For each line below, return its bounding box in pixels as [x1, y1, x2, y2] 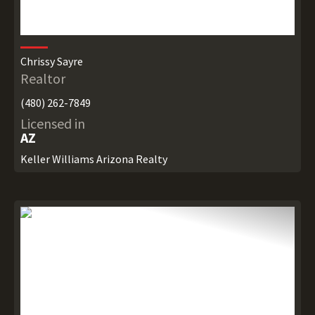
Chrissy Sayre [20, 54, 83, 69]
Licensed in [20, 115, 85, 133]
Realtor [20, 70, 65, 88]
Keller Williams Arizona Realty [20, 152, 167, 167]
